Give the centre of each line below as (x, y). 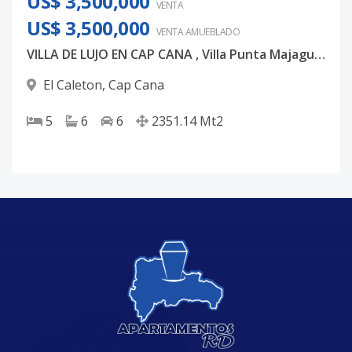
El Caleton (73, 85)
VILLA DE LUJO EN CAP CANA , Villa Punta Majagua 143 (320, 54)
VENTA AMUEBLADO (198, 32)
